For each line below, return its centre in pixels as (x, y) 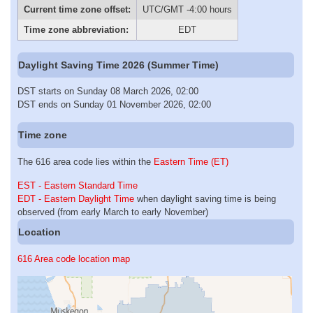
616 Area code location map (74, 259)
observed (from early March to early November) (113, 212)
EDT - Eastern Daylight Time (76, 199)
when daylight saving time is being (205, 199)
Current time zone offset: (77, 10)
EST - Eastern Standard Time (78, 186)
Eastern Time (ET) (191, 161)
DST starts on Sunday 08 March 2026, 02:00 (108, 92)
